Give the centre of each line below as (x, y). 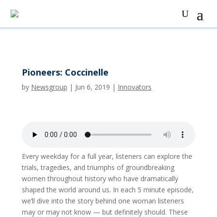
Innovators (134, 87)
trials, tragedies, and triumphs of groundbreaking (98, 167)
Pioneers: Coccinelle (65, 72)
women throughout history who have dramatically (100, 178)
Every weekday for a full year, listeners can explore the (107, 156)
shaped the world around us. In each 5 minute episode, (108, 190)
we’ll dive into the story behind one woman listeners (103, 201)
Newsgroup (49, 87)
